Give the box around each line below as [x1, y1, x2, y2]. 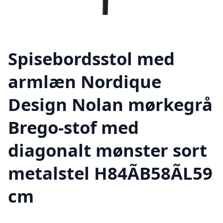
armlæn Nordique [8, 69, 161, 93]
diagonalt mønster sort [8, 138, 207, 162]
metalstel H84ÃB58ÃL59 [8, 161, 213, 185]
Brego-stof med [8, 115, 139, 139]
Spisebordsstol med [8, 46, 175, 70]
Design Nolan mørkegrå [8, 92, 213, 116]
